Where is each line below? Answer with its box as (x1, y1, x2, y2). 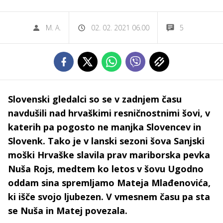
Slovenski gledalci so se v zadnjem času (8, 93, 182, 105)
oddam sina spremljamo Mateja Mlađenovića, (8, 177, 211, 189)
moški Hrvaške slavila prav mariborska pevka (8, 149, 210, 161)
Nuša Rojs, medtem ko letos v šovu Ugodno (8, 163, 204, 175)
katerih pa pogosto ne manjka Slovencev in (8, 121, 201, 133)
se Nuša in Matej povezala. (8, 205, 127, 217)
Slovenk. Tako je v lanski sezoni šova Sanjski (8, 135, 205, 147)
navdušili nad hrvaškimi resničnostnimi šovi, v (8, 107, 210, 119)
